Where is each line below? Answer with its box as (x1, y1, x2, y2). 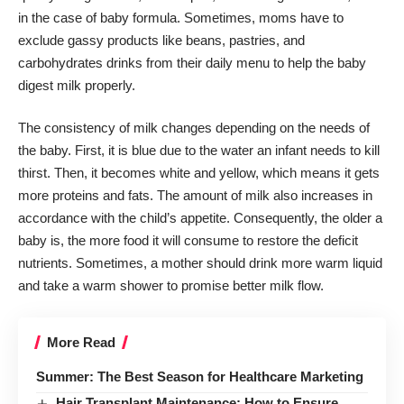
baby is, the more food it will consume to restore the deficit (18, 233, 358, 249)
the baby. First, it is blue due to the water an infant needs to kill (18, 142, 380, 159)
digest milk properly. (18, 77, 139, 93)
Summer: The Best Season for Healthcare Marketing (36, 368, 363, 384)
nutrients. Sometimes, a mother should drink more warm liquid (18, 255, 382, 271)
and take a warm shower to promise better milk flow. (18, 278, 327, 294)
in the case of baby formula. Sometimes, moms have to (18, 9, 344, 25)
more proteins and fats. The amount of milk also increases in (18, 188, 372, 204)
